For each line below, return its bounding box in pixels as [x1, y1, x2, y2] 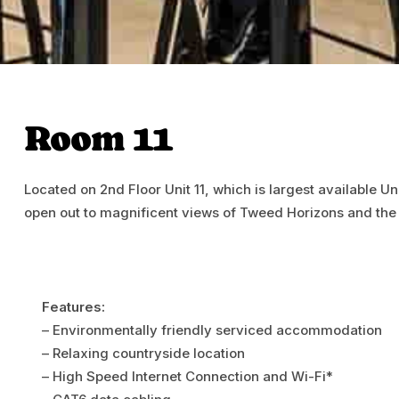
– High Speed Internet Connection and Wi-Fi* [42, 367, 333, 385]
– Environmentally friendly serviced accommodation [42, 321, 382, 338]
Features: [42, 297, 105, 315]
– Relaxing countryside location [42, 344, 245, 362]
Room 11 [24, 118, 173, 159]
